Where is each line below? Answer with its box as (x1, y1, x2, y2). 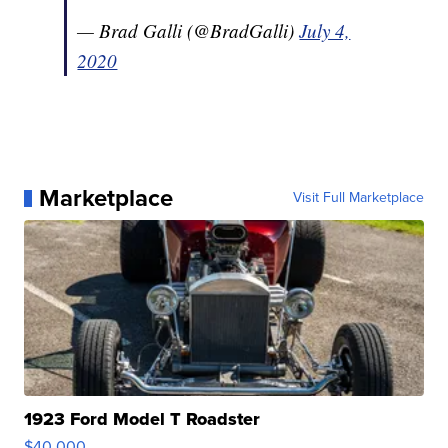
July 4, (299, 18, 351, 44)
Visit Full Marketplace (292, 187, 424, 209)
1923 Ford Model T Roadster (24, 406, 261, 433)
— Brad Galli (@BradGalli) (77, 18, 300, 44)
